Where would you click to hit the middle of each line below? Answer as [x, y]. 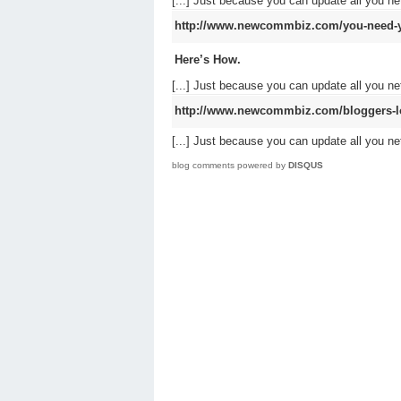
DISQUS [306, 165]
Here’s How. [208, 59]
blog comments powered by [230, 165]
